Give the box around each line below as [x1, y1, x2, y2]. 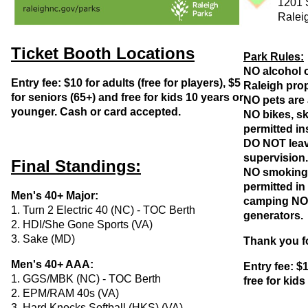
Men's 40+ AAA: [11, 258, 93, 270]
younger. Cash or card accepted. [11, 105, 181, 118]
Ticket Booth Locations [11, 43, 195, 63]
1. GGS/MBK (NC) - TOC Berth [11, 272, 161, 285]
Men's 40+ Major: [11, 189, 98, 201]
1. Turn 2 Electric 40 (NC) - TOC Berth [11, 203, 195, 216]
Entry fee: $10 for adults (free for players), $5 [11, 76, 241, 89]
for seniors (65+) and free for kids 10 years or [11, 91, 243, 103]
